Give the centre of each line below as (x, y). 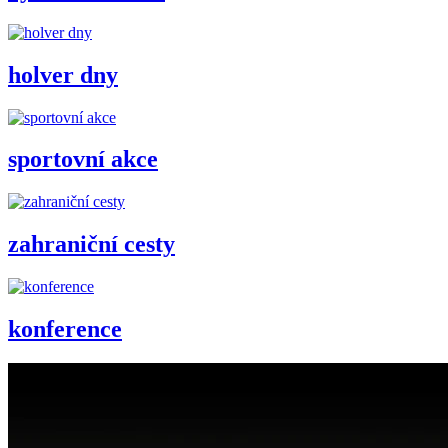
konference (65, 329)
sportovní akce (83, 159)
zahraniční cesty (91, 244)
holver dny (63, 74)
